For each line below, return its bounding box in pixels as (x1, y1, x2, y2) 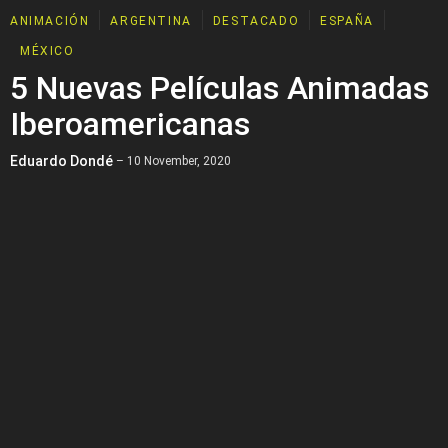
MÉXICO (20, 44, 75, 58)
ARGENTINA (110, 14, 192, 28)
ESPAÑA (320, 14, 374, 28)
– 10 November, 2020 (113, 154, 231, 168)
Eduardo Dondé (10, 153, 113, 169)
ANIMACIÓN (10, 14, 90, 28)
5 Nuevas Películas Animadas (10, 69, 429, 107)
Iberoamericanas (10, 105, 250, 143)
